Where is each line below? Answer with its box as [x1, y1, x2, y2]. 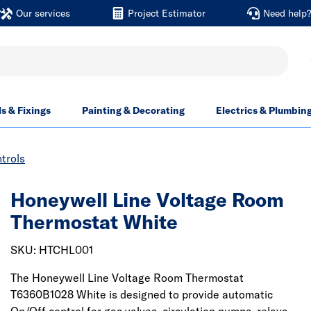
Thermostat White [10, 210, 178, 234]
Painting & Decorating [82, 104, 185, 117]
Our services [15, 7, 70, 19]
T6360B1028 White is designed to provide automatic [10, 287, 273, 301]
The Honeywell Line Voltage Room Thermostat [10, 271, 244, 285]
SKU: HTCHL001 [10, 243, 93, 257]
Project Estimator [127, 7, 205, 19]
